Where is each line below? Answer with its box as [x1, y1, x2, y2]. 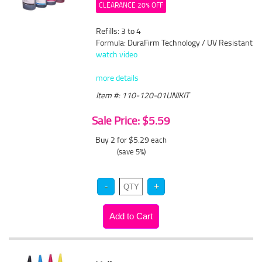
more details [96, 72, 139, 83]
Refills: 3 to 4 [96, 25, 142, 36]
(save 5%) [116, 146, 146, 157]
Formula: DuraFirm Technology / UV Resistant [96, 37, 253, 48]
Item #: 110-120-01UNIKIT [96, 89, 189, 101]
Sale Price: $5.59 [92, 113, 170, 128]
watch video [96, 49, 138, 60]
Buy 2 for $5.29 [95, 134, 151, 145]
